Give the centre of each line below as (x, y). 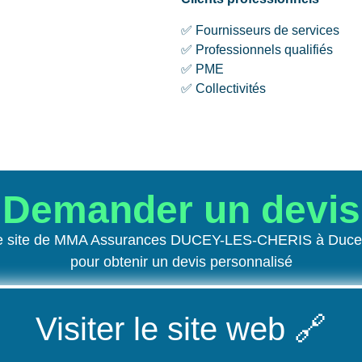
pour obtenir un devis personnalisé (181, 262)
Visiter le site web (160, 328)
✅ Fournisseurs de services (260, 30)
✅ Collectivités (223, 88)
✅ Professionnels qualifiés (257, 49)
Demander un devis (181, 210)
